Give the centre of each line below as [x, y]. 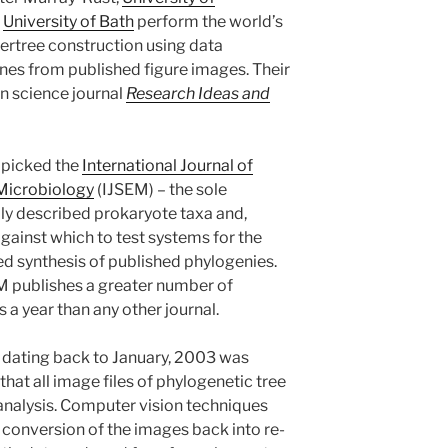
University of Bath [68, 21]
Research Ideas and [198, 93]
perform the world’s [208, 21]
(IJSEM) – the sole [160, 189]
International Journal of [167, 165]
